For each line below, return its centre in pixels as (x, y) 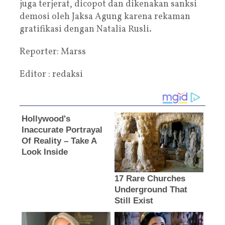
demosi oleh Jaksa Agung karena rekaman (105, 17)
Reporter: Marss (53, 52)
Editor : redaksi (51, 74)
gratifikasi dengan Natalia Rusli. (86, 29)
